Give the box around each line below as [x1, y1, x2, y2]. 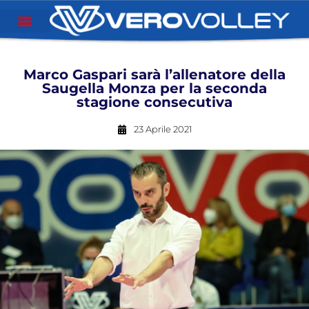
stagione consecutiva [77, 94, 232, 110]
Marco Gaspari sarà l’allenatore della [23, 66, 286, 83]
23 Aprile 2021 [133, 123, 192, 134]
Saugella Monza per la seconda [42, 80, 267, 97]
